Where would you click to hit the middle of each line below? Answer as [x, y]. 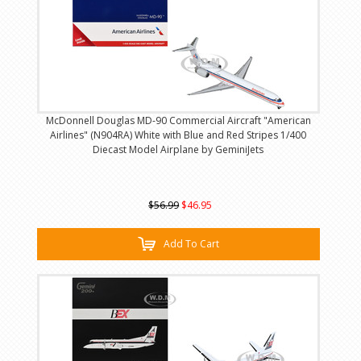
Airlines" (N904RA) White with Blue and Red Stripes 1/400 [178, 135]
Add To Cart [191, 243]
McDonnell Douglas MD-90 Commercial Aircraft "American [178, 120]
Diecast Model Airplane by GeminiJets [178, 149]
